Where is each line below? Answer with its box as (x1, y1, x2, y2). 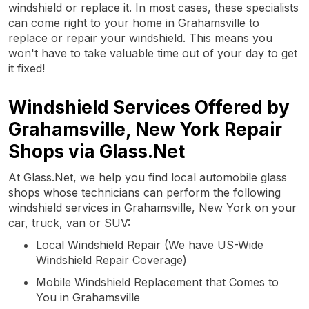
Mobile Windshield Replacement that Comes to (36, 275, 279, 289)
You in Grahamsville (36, 290, 140, 304)
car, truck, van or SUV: (8, 215, 130, 230)
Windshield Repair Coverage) (36, 252, 187, 267)
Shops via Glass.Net (8, 140, 185, 162)
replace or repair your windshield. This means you (8, 30, 272, 45)
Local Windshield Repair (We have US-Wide (36, 237, 263, 252)
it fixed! (8, 61, 45, 75)
